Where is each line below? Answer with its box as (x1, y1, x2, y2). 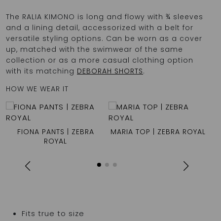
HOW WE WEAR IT (6, 84, 69, 94)
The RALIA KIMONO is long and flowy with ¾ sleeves (6, 12, 203, 22)
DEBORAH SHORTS (77, 66, 143, 76)
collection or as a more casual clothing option (6, 55, 193, 65)
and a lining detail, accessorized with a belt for (6, 23, 193, 33)
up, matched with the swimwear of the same (6, 44, 183, 54)
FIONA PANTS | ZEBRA (17, 127, 94, 137)
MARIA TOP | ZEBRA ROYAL (110, 127, 206, 137)
